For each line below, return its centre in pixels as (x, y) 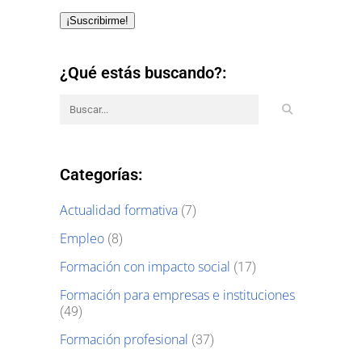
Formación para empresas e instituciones (177, 295)
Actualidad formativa (119, 210)
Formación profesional (124, 340)
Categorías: (101, 175)
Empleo (82, 239)
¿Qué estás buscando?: (143, 73)
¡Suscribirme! (97, 21)
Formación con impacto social (145, 267)
